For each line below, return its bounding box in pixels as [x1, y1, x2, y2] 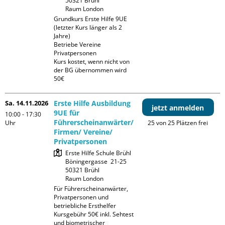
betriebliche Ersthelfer [54, 201, 117, 210]
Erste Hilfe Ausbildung [54, 98, 131, 108]
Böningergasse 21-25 [65, 157, 127, 166]
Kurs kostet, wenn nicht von [54, 57, 130, 66]
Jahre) [54, 32, 71, 41]
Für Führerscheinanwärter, [54, 184, 129, 193]
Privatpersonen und [54, 193, 109, 202]
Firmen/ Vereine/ [54, 127, 113, 137]
